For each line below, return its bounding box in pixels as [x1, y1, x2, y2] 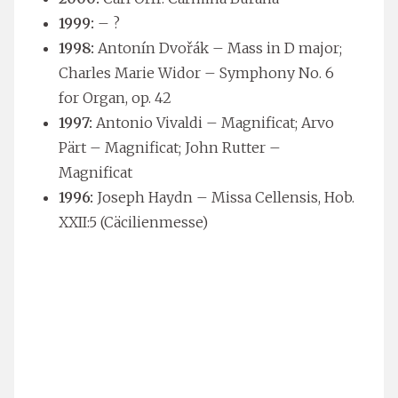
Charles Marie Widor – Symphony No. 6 [59, 63, 334, 82]
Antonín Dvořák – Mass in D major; [94, 38, 342, 57]
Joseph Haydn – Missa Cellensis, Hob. [93, 187, 354, 206]
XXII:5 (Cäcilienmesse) [59, 212, 208, 231]
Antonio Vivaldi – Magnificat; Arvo [92, 113, 334, 131]
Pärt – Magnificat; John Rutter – [59, 138, 281, 156]
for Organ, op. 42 [59, 88, 171, 107]
